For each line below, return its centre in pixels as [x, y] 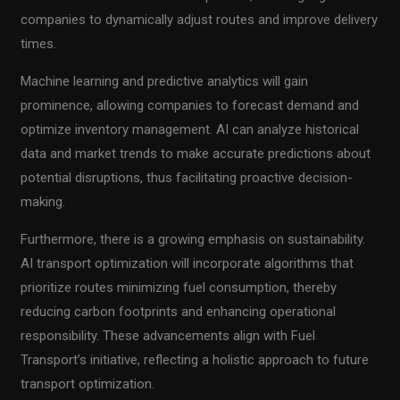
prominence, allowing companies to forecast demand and [190, 106]
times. [39, 44]
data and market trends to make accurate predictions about [196, 154]
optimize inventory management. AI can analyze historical [190, 130]
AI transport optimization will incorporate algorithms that [187, 264]
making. [43, 202]
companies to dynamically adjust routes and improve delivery [200, 20]
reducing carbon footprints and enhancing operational [179, 312]
